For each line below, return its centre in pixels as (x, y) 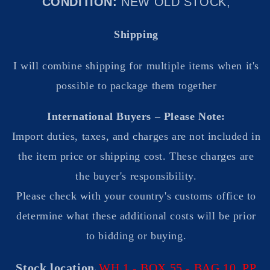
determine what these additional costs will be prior (136, 216)
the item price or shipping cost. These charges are (136, 156)
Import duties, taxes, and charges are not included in (136, 137)
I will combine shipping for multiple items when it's (136, 65)
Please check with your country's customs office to (136, 196)
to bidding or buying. (136, 236)
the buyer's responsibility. (136, 176)
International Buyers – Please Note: (136, 117)
